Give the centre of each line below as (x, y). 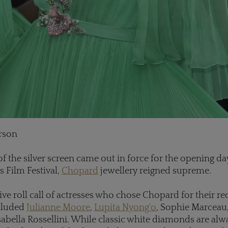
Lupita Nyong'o (125, 207)
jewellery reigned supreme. (155, 171)
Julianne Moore (58, 207)
